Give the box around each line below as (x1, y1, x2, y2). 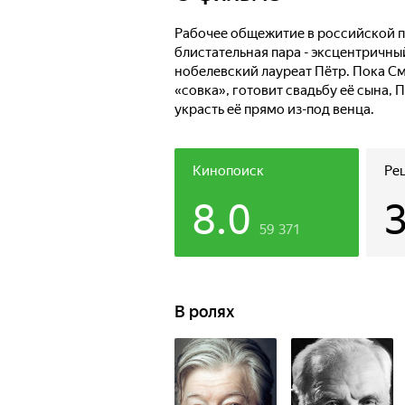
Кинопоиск (193, 163, 264, 179)
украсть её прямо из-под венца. (174, 101, 374, 118)
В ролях (174, 302, 234, 321)
